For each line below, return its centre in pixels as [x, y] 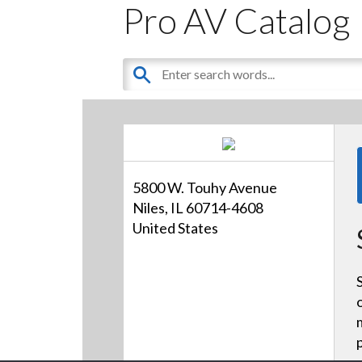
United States [176, 228]
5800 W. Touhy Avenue [205, 188]
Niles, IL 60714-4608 [198, 208]
